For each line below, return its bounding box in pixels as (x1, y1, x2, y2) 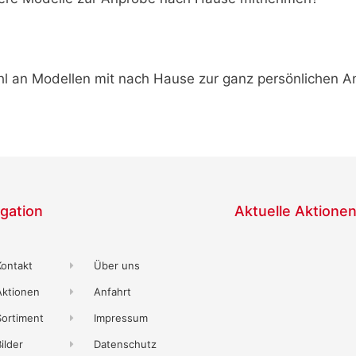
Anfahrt (94, 284, 132, 298)
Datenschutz (94, 337, 157, 350)
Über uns (94, 258, 141, 272)
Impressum (94, 311, 149, 324)
